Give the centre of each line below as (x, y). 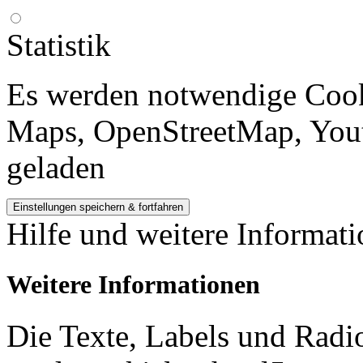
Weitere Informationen (133, 284)
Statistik (59, 45)
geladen (56, 167)
